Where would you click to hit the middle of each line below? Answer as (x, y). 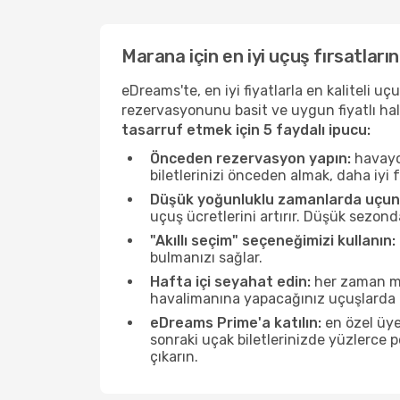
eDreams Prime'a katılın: (236, 323)
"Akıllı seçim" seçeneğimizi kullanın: (273, 241)
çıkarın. (174, 357)
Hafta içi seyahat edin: (230, 282)
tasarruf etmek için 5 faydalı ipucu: (246, 130)
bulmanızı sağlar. (206, 258)
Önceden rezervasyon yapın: (250, 158)
